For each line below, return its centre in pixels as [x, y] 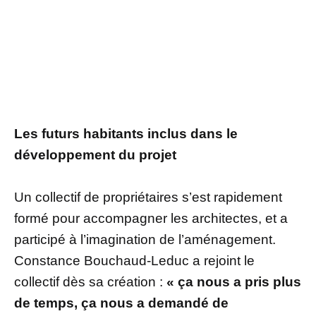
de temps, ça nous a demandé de [121, 303]
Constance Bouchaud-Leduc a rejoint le [134, 261]
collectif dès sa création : [89, 282]
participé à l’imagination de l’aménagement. [145, 240]
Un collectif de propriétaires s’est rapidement [148, 197]
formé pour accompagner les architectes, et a [151, 219]
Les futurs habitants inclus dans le [126, 134]
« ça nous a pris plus [232, 282]
